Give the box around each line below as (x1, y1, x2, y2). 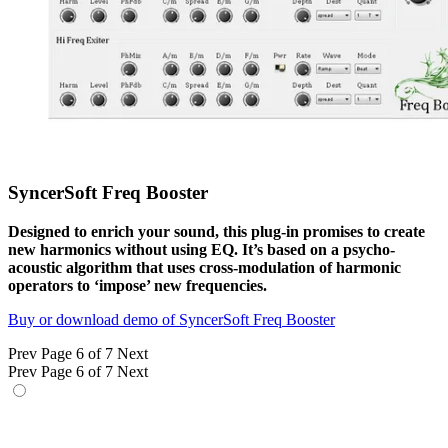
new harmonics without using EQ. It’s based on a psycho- (8, 240, 395, 258)
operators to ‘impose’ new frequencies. (8, 276, 267, 294)
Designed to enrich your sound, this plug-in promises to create (8, 222, 425, 240)
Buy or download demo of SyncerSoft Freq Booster (8, 310, 335, 328)
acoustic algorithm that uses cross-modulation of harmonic (8, 258, 401, 276)
